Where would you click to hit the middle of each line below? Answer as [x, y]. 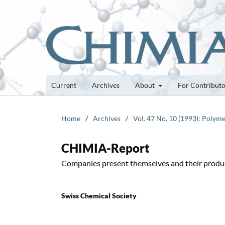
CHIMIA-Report [105, 148]
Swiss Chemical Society [99, 195]
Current [64, 85]
